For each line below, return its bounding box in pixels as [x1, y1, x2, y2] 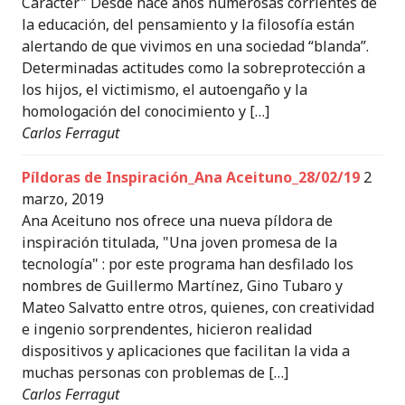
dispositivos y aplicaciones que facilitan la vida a [22, 341, 350, 361]
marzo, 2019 [22, 189, 104, 209]
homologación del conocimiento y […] [22, 101, 269, 121]
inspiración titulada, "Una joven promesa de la [22, 232, 337, 252]
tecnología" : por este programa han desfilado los [22, 254, 353, 274]
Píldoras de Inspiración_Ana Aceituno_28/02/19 [22, 167, 360, 187]
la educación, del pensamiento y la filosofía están [22, 14, 354, 34]
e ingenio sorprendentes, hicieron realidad [22, 319, 312, 339]
